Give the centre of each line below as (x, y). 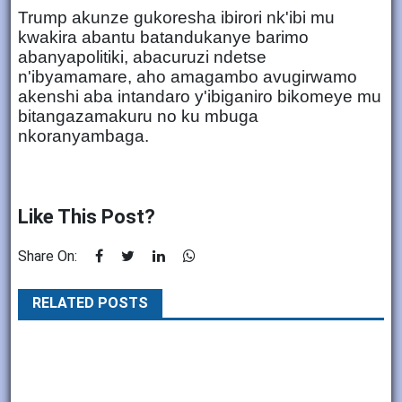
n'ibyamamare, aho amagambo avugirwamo (188, 76)
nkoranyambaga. (83, 135)
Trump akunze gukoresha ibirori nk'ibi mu (176, 17)
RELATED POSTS (90, 302)
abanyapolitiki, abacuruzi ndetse (142, 57)
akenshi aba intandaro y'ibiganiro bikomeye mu (200, 96)
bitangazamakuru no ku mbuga (138, 116)
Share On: (48, 256)
